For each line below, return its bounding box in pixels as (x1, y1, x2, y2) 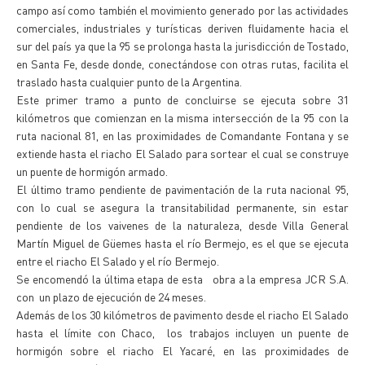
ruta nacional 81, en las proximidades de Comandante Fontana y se (16, 128, 349, 143)
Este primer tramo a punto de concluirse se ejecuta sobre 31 (16, 92, 349, 107)
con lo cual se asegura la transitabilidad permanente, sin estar (16, 200, 349, 214)
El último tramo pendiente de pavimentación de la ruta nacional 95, (16, 182, 349, 196)
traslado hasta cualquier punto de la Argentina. (16, 74, 242, 89)
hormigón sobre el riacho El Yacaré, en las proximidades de (16, 343, 349, 358)
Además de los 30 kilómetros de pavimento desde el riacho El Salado (16, 307, 349, 322)
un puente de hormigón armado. (16, 164, 202, 178)
